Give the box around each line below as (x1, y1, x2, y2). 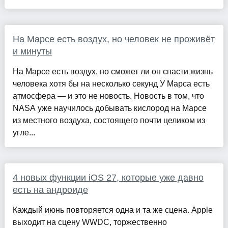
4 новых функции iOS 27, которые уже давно (12, 172, 204, 183)
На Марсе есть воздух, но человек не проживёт (12, 34, 215, 44)
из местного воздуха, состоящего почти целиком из (12, 116, 205, 125)
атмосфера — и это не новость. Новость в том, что (12, 91, 204, 100)
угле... (12, 128, 35, 137)
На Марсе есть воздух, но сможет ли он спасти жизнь (12, 67, 213, 76)
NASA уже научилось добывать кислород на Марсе (12, 103, 207, 112)
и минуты (12, 46, 52, 56)
